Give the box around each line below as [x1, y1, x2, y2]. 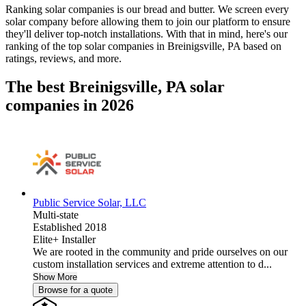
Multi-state [33, 209, 79, 221]
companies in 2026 [5, 96, 134, 115]
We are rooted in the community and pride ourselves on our [33, 246, 288, 258]
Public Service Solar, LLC [33, 197, 146, 209]
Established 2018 [33, 221, 107, 234]
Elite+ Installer [33, 234, 96, 246]
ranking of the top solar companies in [5, 40, 167, 52]
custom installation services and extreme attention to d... [33, 258, 272, 270]
